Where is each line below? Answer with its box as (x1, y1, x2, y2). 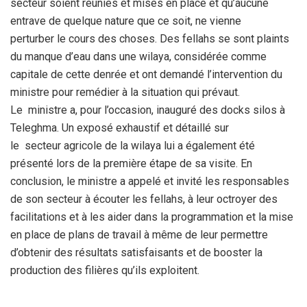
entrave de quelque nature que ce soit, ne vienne (10, 14, 241, 27)
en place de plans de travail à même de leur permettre (10, 228, 268, 241)
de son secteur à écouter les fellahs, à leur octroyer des (10, 192, 278, 206)
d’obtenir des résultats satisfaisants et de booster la (10, 245, 262, 259)
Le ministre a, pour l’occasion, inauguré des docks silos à (10, 103, 285, 116)
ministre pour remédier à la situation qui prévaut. (10, 85, 240, 99)
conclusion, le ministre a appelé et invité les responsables (10, 174, 289, 188)
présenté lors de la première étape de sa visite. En (10, 156, 252, 170)
